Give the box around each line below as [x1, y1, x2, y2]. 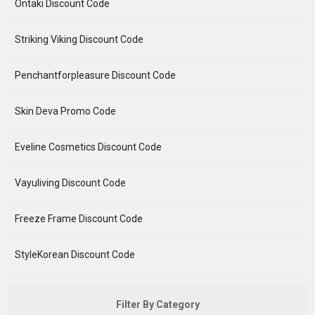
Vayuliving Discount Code [15, 177, 127, 188]
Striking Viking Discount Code [15, 34, 144, 45]
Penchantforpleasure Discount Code [15, 70, 176, 81]
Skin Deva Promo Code [15, 105, 117, 117]
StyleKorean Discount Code [15, 249, 136, 260]
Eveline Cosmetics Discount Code [15, 141, 162, 153]
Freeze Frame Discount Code [15, 213, 143, 224]
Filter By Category [115, 299, 200, 310]
